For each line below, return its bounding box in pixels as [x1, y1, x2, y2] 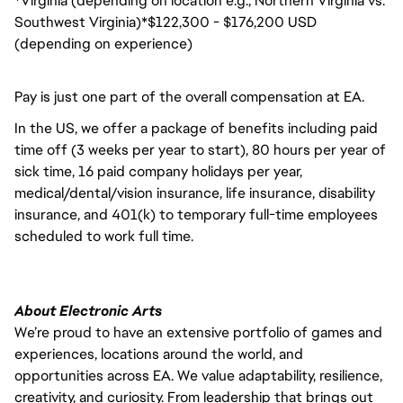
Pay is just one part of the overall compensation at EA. [14, 86, 364, 106]
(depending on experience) [14, 33, 193, 53]
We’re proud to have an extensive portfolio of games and [14, 322, 382, 342]
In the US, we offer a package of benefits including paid [14, 118, 378, 138]
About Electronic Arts [14, 300, 162, 320]
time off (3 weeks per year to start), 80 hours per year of [14, 139, 386, 159]
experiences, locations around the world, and [14, 344, 303, 363]
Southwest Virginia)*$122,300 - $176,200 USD [14, 12, 317, 31]
